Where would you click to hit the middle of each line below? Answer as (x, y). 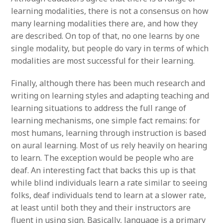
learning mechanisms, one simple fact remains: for (106, 120)
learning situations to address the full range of (99, 108)
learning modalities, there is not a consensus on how (110, 11)
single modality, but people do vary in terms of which (110, 48)
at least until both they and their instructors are (101, 207)
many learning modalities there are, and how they (105, 23)
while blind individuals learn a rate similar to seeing (109, 182)
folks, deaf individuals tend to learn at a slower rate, (109, 195)
